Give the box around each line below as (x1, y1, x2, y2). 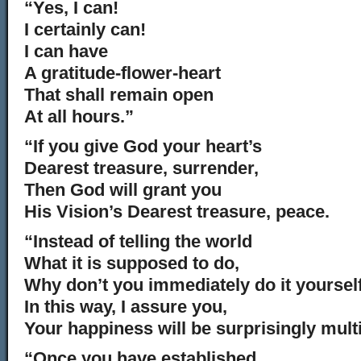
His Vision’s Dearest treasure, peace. (24, 201, 330, 222)
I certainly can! (24, 19, 146, 39)
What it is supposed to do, (24, 253, 239, 273)
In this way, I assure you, (24, 297, 227, 317)
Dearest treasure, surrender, (24, 158, 259, 178)
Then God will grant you (24, 180, 222, 200)
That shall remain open (24, 85, 214, 105)
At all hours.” (24, 106, 134, 127)
